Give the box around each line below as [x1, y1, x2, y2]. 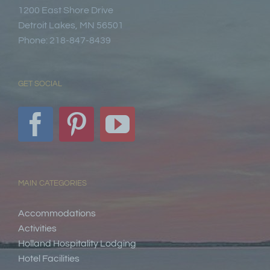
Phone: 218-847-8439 [18, 36, 111, 46]
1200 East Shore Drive [18, 5, 113, 16]
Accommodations [18, 209, 96, 219]
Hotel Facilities [18, 254, 80, 264]
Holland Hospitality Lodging [18, 239, 136, 249]
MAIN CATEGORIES [18, 179, 87, 188]
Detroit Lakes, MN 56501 [18, 20, 124, 31]
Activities [18, 224, 57, 234]
